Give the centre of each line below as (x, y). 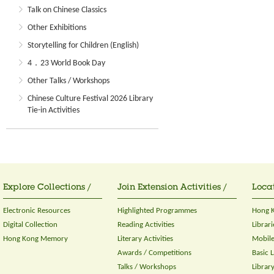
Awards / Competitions (154, 253)
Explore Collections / (47, 188)
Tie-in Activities (54, 110)
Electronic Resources (37, 211)
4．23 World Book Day (66, 63)
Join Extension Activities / (172, 188)
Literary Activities (145, 239)
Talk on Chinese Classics (67, 10)
